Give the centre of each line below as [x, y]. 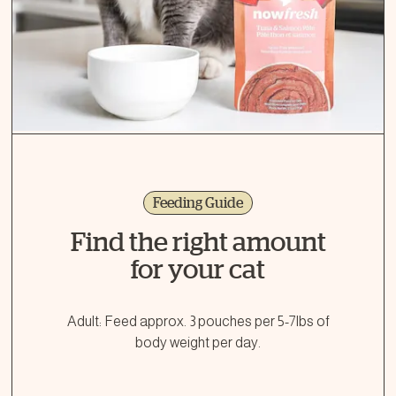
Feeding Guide [198, 202]
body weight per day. [198, 343]
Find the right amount [198, 241]
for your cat [198, 269]
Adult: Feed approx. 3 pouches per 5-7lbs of [198, 321]
